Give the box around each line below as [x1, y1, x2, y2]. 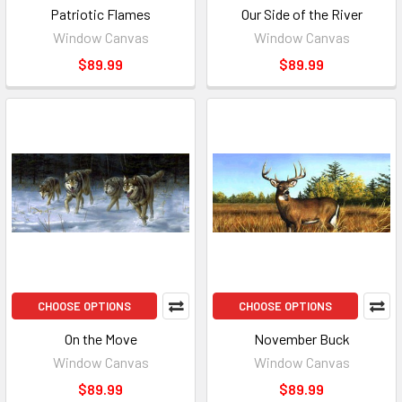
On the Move [64, 330, 137, 347]
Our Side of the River [240, 5, 363, 22]
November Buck [253, 330, 350, 347]
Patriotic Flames [50, 5, 151, 22]
